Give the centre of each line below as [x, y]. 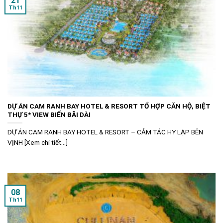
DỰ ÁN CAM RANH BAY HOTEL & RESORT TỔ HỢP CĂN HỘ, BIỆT [109, 106]
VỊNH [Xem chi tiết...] [38, 142]
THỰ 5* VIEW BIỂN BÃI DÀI [49, 114]
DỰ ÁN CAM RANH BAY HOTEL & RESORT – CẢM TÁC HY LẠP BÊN [105, 132]
